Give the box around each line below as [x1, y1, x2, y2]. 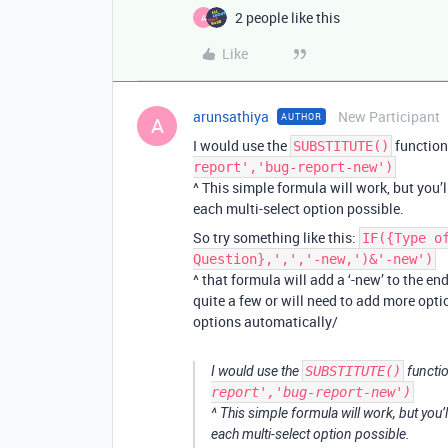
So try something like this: [193, 228, 359, 247]
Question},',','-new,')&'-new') [193, 251, 433, 267]
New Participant [338, 107, 440, 126]
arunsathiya [193, 107, 269, 126]
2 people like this [235, 8, 340, 27]
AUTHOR [281, 110, 322, 123]
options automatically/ [193, 312, 338, 331]
